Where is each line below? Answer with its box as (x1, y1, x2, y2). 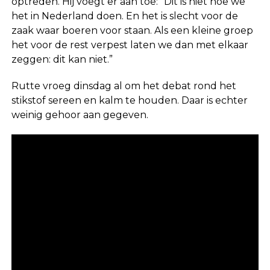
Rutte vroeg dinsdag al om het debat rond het (11, 80, 236, 92)
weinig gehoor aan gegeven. (11, 109, 148, 121)
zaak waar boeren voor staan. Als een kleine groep (11, 25, 253, 37)
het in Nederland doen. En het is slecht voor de (11, 10, 238, 22)
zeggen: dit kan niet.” (11, 54, 113, 66)
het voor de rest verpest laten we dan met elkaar (11, 39, 248, 51)
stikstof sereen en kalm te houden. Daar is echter (11, 95, 248, 107)
